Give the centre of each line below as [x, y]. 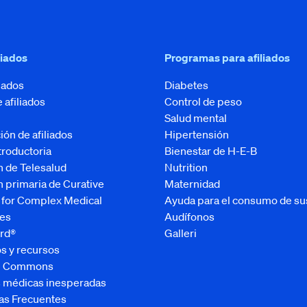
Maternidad [192, 184]
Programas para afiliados [227, 58]
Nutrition [186, 167]
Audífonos [189, 217]
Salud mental [196, 118]
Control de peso [203, 101]
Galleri [181, 233]
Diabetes [186, 85]
